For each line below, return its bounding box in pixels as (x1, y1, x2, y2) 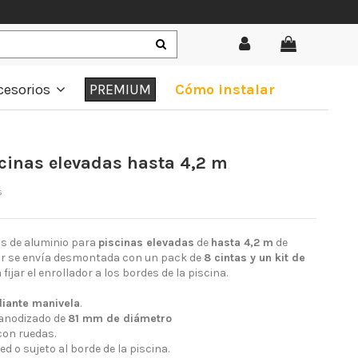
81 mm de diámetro (68, 312, 172, 326)
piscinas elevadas (98, 235, 194, 249)
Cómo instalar (175, 80, 275, 98)
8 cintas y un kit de (204, 250, 305, 265)
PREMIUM (89, 80, 151, 98)
